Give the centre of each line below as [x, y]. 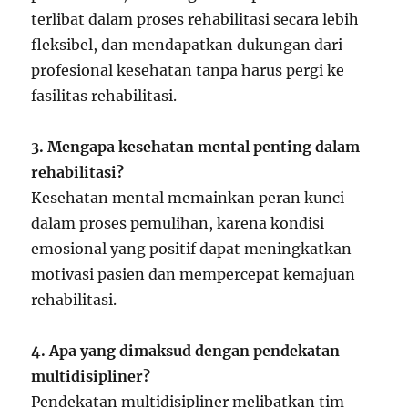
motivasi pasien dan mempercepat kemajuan [194, 274]
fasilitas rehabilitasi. [104, 96]
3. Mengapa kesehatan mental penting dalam [196, 147]
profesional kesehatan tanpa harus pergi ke [188, 70]
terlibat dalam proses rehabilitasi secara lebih [195, 19]
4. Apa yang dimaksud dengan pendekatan [186, 351]
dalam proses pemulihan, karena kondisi [178, 223]
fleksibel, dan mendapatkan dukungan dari [187, 45]
